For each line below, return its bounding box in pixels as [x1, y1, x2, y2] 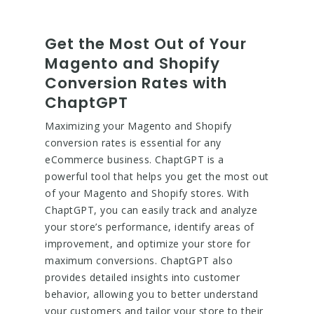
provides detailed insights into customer [45, 271, 240, 284]
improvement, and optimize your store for [45, 237, 250, 250]
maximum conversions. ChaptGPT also [45, 254, 233, 267]
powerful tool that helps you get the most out [45, 170, 269, 183]
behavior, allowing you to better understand [45, 287, 259, 301]
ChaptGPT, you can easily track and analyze [45, 203, 257, 217]
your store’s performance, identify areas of [45, 220, 254, 233]
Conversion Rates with [45, 72, 227, 94]
